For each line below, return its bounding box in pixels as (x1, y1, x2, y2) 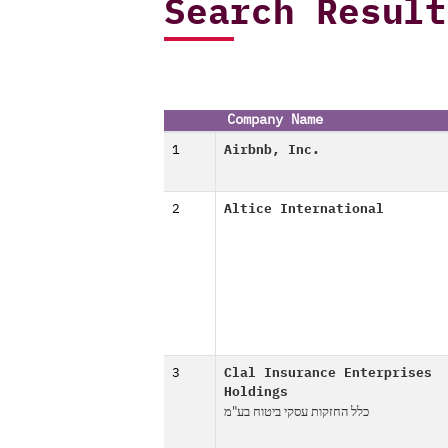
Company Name (227, 113, 323, 127)
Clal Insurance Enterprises (224, 367, 432, 380)
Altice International (224, 203, 384, 216)
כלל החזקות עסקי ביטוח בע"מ (224, 402, 369, 421)
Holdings (224, 386, 288, 399)
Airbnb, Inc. (224, 144, 320, 157)
